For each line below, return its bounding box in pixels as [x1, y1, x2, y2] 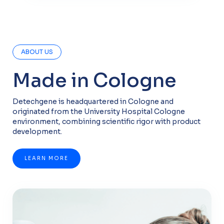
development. [12, 127, 62, 136]
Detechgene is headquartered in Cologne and [12, 97, 174, 106]
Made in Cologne [12, 68, 177, 93]
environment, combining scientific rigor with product [12, 117, 201, 126]
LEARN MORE [24, 155, 69, 162]
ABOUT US [21, 48, 53, 56]
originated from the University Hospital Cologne [12, 107, 185, 116]
